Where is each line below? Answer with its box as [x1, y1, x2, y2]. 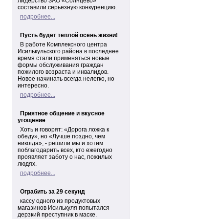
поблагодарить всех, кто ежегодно [18, 147, 112, 153]
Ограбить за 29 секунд [20, 188, 85, 195]
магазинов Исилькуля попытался [18, 204, 109, 211]
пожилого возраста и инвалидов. [18, 68, 109, 75]
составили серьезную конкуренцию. [18, 4, 117, 11]
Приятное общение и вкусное [20, 110, 105, 117]
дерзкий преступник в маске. [18, 211, 97, 218]
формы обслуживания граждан [18, 62, 104, 68]
